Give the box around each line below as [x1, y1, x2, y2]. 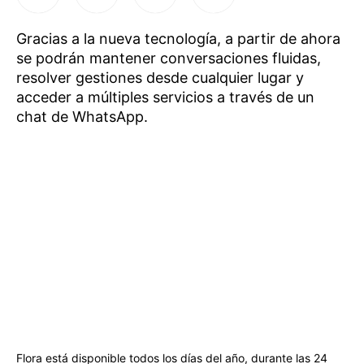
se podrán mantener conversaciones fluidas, [16, 50, 321, 67]
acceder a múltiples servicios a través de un [16, 89, 314, 106]
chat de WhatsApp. [16, 108, 148, 125]
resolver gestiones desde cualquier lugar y [16, 69, 304, 86]
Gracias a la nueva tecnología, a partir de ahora [16, 30, 340, 47]
